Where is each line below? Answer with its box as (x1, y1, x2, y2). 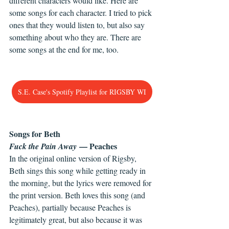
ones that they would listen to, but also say (9, 19, 147, 30)
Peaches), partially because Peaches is (9, 201, 133, 213)
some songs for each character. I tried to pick (9, 7, 154, 18)
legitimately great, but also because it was (9, 214, 144, 225)
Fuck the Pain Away (9, 140, 77, 152)
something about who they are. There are (9, 31, 143, 42)
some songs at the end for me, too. (9, 43, 119, 55)
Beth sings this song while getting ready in (9, 165, 148, 176)
